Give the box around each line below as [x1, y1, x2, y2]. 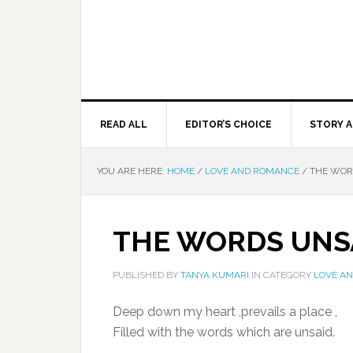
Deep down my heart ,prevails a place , [113, 304, 337, 319]
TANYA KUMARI [180, 269, 249, 281]
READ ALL [100, 119, 147, 130]
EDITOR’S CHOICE [185, 119, 272, 130]
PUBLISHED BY [113, 269, 180, 281]
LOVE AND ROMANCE [205, 165, 299, 176]
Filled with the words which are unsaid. [113, 325, 335, 340]
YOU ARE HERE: [97, 165, 167, 176]
